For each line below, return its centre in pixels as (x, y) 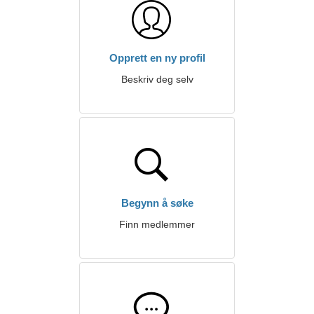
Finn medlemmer (157, 224)
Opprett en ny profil (157, 58)
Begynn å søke (157, 203)
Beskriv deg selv (157, 79)
